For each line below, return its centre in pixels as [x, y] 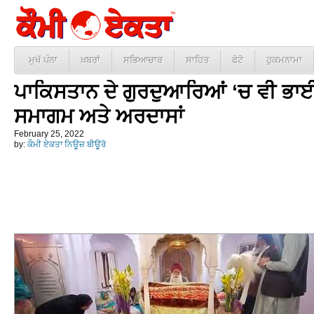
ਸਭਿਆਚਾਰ [143, 60]
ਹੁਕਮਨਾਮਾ [284, 60]
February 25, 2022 [49, 134]
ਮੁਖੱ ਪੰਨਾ [43, 60]
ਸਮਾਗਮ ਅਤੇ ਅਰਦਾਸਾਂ [99, 116]
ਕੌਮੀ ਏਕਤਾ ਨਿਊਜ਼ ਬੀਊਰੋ [67, 144]
